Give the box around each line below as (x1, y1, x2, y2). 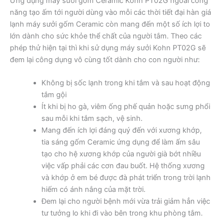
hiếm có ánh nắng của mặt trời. (41, 185, 146, 194)
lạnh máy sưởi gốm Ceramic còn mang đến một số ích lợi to (10, 19, 210, 29)
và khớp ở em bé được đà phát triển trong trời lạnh (41, 173, 211, 183)
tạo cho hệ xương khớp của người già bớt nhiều (41, 149, 201, 159)
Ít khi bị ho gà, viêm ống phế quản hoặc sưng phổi (41, 102, 210, 111)
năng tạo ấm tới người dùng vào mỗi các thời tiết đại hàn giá (10, 7, 211, 17)
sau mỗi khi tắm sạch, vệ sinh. (41, 114, 143, 123)
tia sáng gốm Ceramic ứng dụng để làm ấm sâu (41, 138, 200, 147)
